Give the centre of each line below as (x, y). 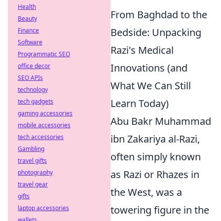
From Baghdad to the (159, 15)
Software (30, 42)
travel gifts (32, 161)
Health (27, 7)
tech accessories (41, 137)
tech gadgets (36, 101)
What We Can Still (151, 86)
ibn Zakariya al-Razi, (155, 139)
